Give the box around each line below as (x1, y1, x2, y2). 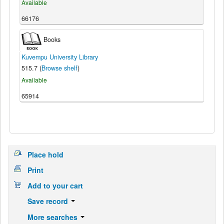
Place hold (27, 149, 63, 159)
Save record (27, 196, 70, 206)
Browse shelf (41, 63, 77, 73)
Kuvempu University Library (21, 52, 98, 62)
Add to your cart (27, 180, 83, 191)
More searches (27, 211, 79, 222)
